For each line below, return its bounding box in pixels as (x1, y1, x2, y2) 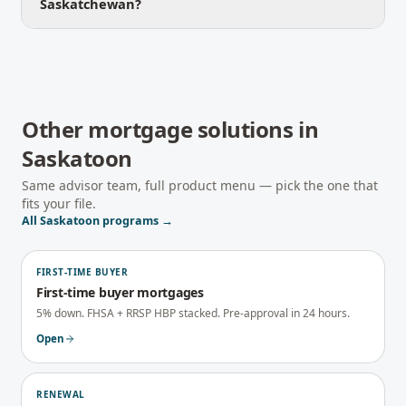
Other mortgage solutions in (22, 114, 319, 144)
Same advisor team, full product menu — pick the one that (22, 177, 378, 194)
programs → (100, 213, 173, 228)
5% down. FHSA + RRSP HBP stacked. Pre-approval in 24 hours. (36, 305, 350, 321)
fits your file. (22, 195, 96, 212)
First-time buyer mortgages (36, 284, 204, 301)
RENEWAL (36, 388, 85, 401)
